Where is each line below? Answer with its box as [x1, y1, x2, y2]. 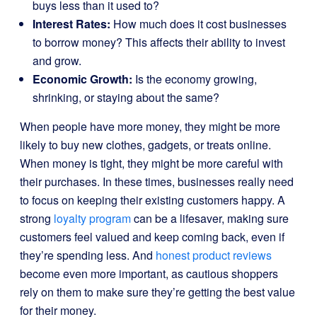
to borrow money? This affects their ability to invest [33, 34, 285, 50]
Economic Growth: [33, 71, 132, 87]
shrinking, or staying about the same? [33, 89, 219, 105]
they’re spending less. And [20, 247, 156, 263]
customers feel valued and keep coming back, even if [20, 229, 284, 245]
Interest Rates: [33, 16, 110, 32]
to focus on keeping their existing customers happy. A [20, 192, 285, 208]
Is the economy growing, [132, 71, 257, 87]
